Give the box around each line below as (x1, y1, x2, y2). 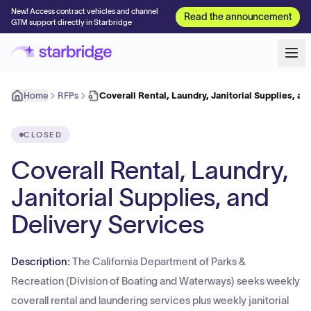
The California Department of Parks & (72, 255, 246, 267)
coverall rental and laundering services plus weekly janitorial (11, 294, 289, 306)
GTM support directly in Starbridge (11, 18, 132, 26)
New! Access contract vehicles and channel (11, 7, 158, 15)
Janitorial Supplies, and (11, 183, 269, 211)
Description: (11, 255, 72, 267)
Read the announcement (184, 10, 292, 22)
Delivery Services (11, 210, 204, 238)
